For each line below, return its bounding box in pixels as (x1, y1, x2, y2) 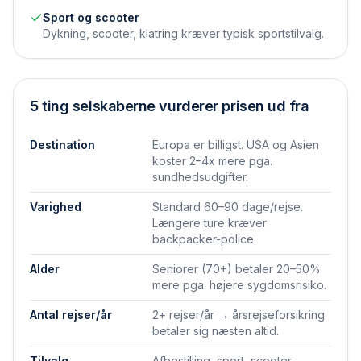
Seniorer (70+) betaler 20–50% (152, 262, 321, 276)
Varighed (30, 200, 81, 214)
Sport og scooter (43, 10, 139, 24)
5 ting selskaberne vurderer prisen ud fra (30, 98, 309, 114)
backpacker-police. (152, 232, 256, 246)
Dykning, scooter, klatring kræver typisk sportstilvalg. (43, 27, 324, 40)
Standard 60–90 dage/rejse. (152, 200, 303, 214)
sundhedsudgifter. (152, 170, 248, 184)
